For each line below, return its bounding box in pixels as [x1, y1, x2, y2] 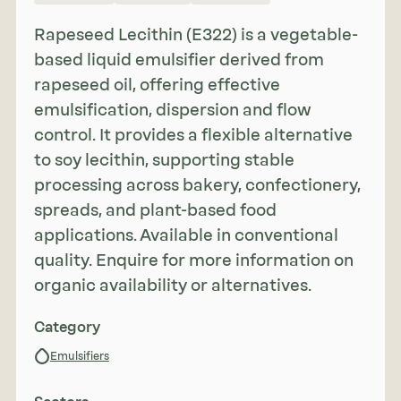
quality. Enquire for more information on [33, 250, 354, 270]
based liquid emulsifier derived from [33, 49, 324, 70]
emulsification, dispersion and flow [33, 99, 311, 120]
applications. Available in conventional [33, 225, 338, 245]
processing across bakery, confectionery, [33, 175, 361, 195]
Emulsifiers [49, 349, 109, 363]
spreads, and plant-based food [33, 200, 277, 220]
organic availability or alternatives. [33, 275, 311, 295]
